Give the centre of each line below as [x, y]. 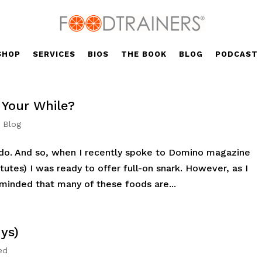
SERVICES [54, 54]
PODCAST [236, 54]
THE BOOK [144, 54]
